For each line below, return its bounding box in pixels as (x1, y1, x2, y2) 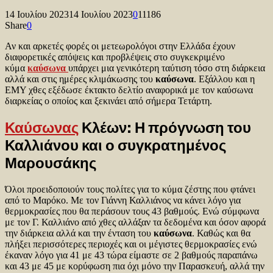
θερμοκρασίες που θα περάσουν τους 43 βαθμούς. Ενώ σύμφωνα (5, 205, 259, 216)
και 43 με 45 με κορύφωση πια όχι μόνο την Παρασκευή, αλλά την (5, 260, 264, 271)
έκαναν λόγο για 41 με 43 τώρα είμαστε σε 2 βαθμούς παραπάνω (5, 249, 258, 260)
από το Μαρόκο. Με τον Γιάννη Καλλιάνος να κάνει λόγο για (5, 194, 241, 205)
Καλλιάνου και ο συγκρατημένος (5, 136, 226, 154)
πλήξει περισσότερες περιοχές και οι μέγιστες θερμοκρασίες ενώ (5, 238, 257, 249)
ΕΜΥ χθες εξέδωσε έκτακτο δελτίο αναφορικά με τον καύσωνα (5, 84, 253, 95)
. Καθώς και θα (192, 227, 250, 238)
